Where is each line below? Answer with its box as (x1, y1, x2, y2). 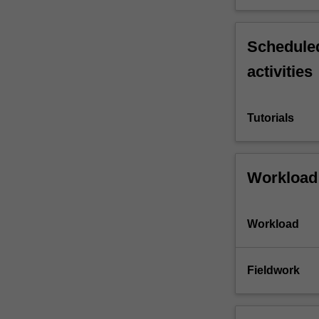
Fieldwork (246, 264, 300, 277)
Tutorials (246, 112, 294, 125)
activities (246, 63, 313, 81)
